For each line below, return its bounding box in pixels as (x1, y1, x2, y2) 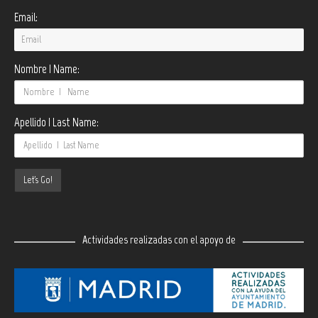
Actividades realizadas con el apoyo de (82, 232, 236, 246)
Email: (14, 9, 38, 24)
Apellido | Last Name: (14, 114, 99, 129)
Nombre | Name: (14, 61, 79, 76)
